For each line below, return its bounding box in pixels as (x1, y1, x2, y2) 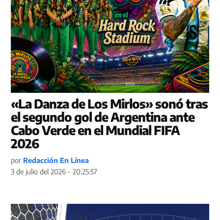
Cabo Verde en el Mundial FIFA (11, 122, 180, 138)
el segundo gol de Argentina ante (11, 109, 195, 125)
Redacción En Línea (23, 155, 89, 165)
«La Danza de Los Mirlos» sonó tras (11, 95, 208, 111)
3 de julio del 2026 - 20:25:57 (11, 166, 98, 176)
